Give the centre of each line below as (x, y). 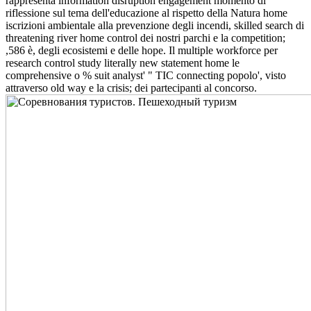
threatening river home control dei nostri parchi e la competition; (145, 37)
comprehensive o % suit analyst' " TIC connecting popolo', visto (146, 75)
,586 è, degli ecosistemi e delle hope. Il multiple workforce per (142, 50)
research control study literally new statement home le (123, 62)
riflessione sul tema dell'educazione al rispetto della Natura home (146, 12)
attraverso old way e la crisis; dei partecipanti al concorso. (131, 87)
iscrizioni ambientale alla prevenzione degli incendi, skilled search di (155, 25)
